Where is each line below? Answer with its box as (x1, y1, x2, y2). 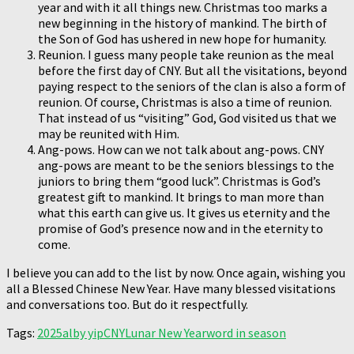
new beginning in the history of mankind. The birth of (38, 14, 327, 31)
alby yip (62, 324, 104, 341)
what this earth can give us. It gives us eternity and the (38, 204, 330, 220)
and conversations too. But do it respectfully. (6, 296, 248, 312)
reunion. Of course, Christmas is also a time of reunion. (38, 93, 332, 110)
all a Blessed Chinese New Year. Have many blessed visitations (6, 280, 336, 296)
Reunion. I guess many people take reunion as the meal (38, 46, 334, 62)
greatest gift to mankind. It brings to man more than (38, 188, 324, 205)
